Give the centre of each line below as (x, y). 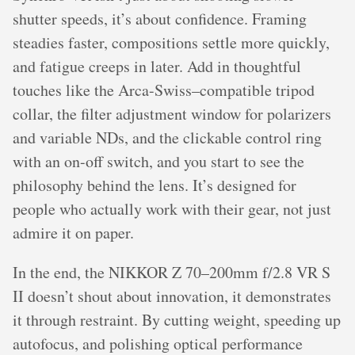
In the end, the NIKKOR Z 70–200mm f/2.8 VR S (172, 272)
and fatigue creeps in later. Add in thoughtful (157, 66)
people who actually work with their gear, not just (172, 209)
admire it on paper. (73, 233)
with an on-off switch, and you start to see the (158, 161)
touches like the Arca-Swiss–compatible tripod (164, 90)
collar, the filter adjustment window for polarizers (172, 114)
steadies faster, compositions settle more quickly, (171, 42)
